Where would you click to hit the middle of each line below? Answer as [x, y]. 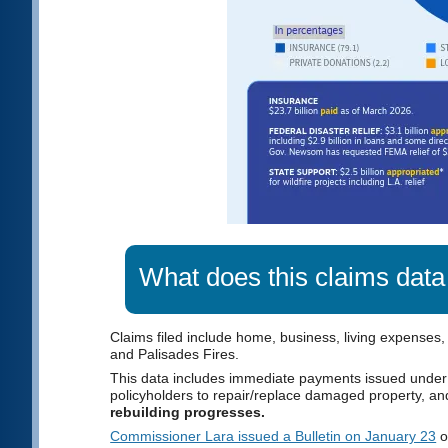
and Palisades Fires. [175, 353]
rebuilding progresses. [188, 411]
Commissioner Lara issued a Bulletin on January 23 [273, 435]
